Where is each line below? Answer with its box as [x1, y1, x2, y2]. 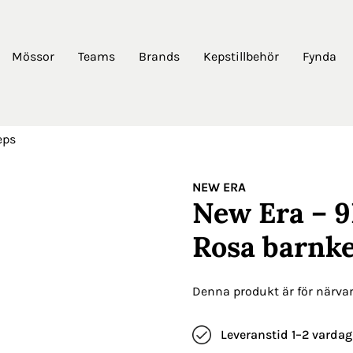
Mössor [12, 48, 54, 64]
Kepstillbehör [203, 48, 279, 64]
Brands [139, 48, 180, 64]
